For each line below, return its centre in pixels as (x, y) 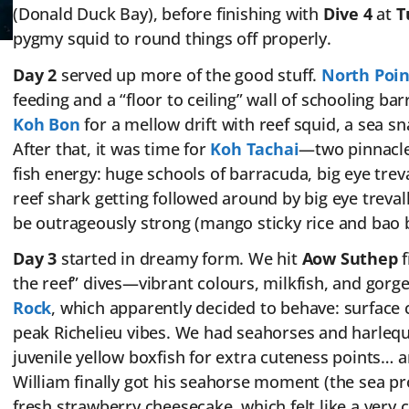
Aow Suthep (350, 259)
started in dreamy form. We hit (179, 259)
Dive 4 (347, 14)
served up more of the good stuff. (189, 74)
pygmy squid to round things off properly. (172, 39)
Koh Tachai (255, 148)
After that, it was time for (111, 148)
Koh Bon (46, 124)
